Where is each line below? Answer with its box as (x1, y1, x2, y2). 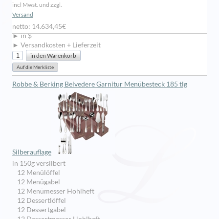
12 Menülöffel (17, 169, 60, 177)
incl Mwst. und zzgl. (12, 1, 62, 9)
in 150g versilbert (12, 159, 66, 168)
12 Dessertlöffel (17, 197, 66, 205)
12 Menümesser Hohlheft (17, 187, 94, 196)
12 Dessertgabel (17, 206, 66, 214)
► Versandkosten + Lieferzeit (12, 41, 101, 49)
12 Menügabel (17, 178, 60, 186)
